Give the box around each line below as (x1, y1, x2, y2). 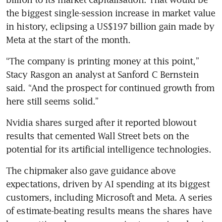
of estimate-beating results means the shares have (6, 205, 212, 216)
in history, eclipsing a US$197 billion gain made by (6, 20, 215, 32)
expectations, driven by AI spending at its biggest (6, 178, 210, 189)
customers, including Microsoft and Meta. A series (6, 191, 212, 203)
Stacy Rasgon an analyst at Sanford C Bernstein (6, 68, 199, 80)
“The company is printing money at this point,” (6, 55, 199, 66)
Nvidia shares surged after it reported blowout (6, 116, 196, 128)
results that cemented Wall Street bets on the (6, 130, 189, 141)
